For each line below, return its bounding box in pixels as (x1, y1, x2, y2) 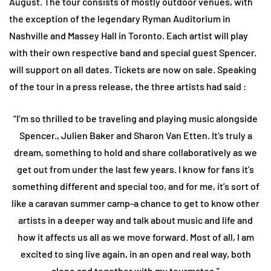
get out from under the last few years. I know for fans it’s (17, 163, 254, 175)
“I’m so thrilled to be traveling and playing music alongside (13, 113, 258, 125)
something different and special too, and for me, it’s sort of (11, 180, 260, 192)
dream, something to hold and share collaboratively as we (14, 146, 257, 158)
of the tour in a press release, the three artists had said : (9, 80, 247, 93)
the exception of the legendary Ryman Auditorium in (9, 13, 230, 25)
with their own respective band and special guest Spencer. (9, 47, 256, 59)
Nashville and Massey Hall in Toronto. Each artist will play (9, 30, 248, 42)
